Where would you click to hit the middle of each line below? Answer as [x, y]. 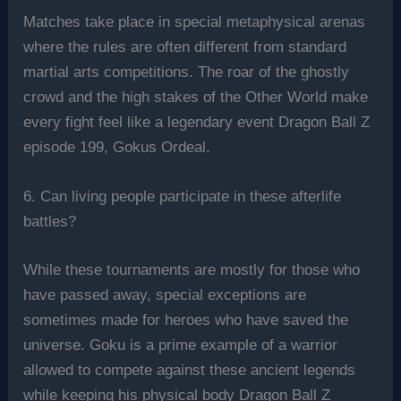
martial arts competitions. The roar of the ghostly [187, 73]
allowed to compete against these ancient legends [190, 370]
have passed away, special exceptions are [165, 294]
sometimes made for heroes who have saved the [186, 320]
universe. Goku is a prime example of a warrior [181, 345]
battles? [50, 222]
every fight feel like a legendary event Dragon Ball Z [197, 123]
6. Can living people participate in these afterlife [183, 197]
